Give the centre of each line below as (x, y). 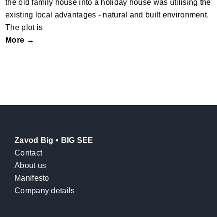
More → (20, 40)
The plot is (24, 27)
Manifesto (32, 178)
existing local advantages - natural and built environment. (107, 15)
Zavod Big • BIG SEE (54, 140)
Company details (45, 190)
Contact (29, 153)
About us (31, 165)
